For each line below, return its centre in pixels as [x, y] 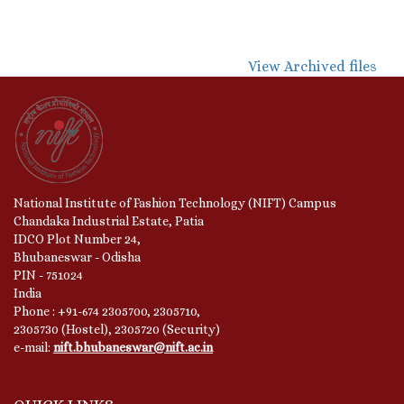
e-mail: [33, 347]
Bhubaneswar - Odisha [77, 257]
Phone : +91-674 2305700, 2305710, [107, 311]
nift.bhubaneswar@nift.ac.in [133, 347]
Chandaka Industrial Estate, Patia [109, 220]
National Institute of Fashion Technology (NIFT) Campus [175, 202]
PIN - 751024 [48, 275]
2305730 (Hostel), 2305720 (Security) [117, 329]
